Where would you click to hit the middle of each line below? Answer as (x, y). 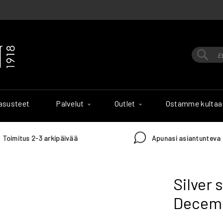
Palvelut (70, 103)
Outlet (125, 103)
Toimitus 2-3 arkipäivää (40, 138)
